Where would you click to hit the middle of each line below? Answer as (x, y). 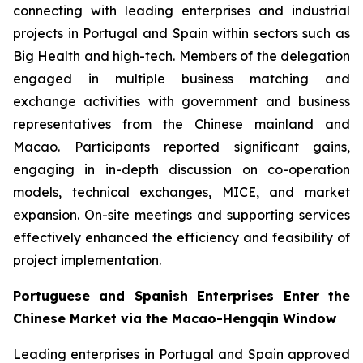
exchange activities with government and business (181, 101)
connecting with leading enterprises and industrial (181, 11)
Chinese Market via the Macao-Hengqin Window (175, 318)
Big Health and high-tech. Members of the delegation (181, 56)
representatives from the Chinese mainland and (181, 124)
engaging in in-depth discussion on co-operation (181, 169)
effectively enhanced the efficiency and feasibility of (181, 237)
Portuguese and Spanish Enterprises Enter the (181, 296)
